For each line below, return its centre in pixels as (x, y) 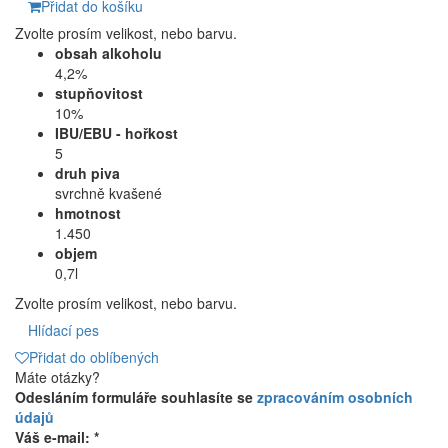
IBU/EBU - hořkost (116, 133)
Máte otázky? (57, 377)
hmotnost (88, 213)
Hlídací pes (63, 330)
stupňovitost (99, 93)
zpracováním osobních (335, 397)
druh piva (87, 173)
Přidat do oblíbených (94, 357)
